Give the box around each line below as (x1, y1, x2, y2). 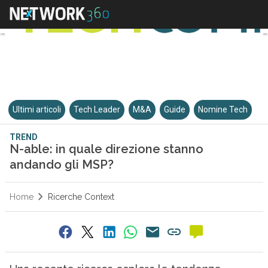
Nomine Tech (198, 105, 248, 114)
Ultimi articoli (13, 105, 62, 114)
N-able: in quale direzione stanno (9, 142, 203, 156)
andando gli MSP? (9, 157, 114, 172)
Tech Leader (74, 105, 121, 114)
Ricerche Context (47, 192, 114, 202)
